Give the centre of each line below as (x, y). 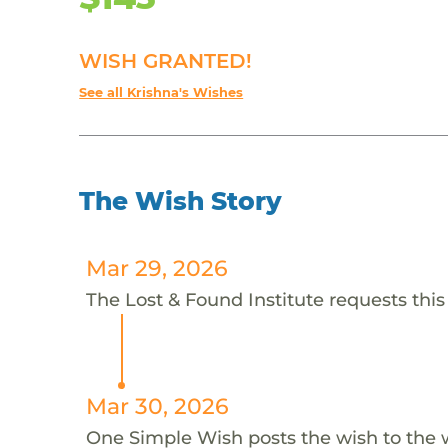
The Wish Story (181, 200)
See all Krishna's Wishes (161, 92)
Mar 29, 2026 (156, 267)
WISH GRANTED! (166, 60)
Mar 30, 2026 (157, 405)
